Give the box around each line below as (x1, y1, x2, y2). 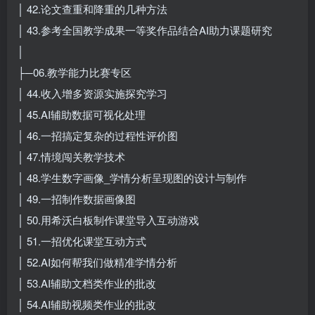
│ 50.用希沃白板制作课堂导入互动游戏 (18, 212, 199, 227)
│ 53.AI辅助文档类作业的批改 (18, 275, 156, 290)
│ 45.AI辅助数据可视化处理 (18, 106, 146, 122)
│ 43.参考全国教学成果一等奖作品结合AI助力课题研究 (18, 22, 272, 37)
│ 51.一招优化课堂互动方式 (18, 233, 146, 248)
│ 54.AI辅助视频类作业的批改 (18, 296, 156, 311)
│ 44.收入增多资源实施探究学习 (18, 85, 167, 101)
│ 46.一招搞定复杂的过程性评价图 (18, 127, 178, 143)
